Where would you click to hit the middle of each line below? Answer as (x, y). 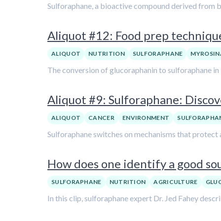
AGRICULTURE (176, 182)
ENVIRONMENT (146, 118)
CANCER (101, 118)
